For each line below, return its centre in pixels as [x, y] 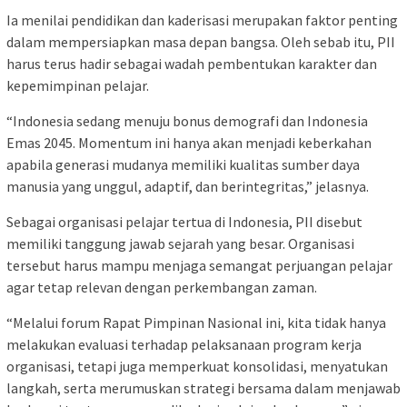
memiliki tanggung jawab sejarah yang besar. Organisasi [180, 244]
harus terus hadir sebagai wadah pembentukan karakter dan [192, 64]
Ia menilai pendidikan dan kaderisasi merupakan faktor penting [202, 20]
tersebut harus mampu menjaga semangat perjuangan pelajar [199, 266]
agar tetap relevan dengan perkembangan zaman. [162, 288]
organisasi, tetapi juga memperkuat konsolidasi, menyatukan [197, 367]
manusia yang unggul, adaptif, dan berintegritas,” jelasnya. [188, 187]
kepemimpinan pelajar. [78, 86]
